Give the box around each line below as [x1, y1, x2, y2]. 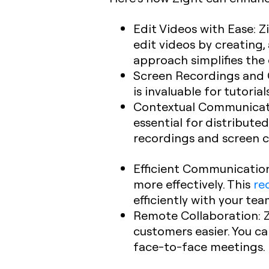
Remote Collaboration [133, 207, 258, 223]
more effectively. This [133, 176, 253, 192]
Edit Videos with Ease [133, 20, 253, 36]
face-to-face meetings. [133, 238, 265, 254]
